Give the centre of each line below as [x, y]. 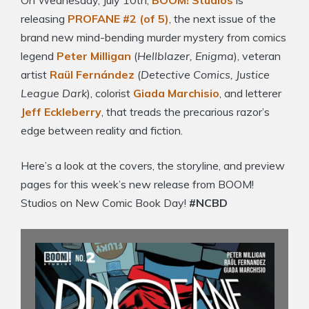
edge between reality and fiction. [102, 131]
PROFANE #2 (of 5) [118, 19]
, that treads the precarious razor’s [186, 112]
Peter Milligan [94, 56]
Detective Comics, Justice [205, 75]
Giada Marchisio [176, 93]
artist [35, 75]
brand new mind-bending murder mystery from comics [153, 38]
